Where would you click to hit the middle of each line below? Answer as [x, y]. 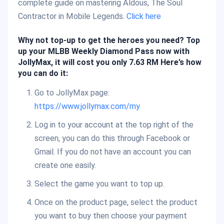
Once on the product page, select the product [116, 202]
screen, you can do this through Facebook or [112, 138]
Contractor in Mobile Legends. [72, 16]
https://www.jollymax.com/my [87, 106]
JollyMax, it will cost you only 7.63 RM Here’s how [110, 62]
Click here [144, 16]
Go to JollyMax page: [72, 93]
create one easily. [65, 165]
